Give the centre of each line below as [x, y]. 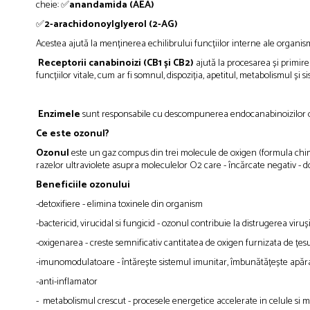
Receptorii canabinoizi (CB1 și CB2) [116, 64]
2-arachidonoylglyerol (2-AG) [111, 25]
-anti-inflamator [67, 282]
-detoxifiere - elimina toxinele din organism [119, 205]
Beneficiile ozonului [83, 185]
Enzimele [59, 115]
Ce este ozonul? [73, 134]
